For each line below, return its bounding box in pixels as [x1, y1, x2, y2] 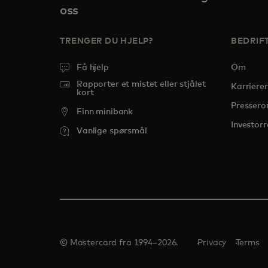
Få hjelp [77, 63, 109, 72]
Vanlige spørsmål [77, 127, 147, 135]
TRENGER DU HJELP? [60, 37, 153, 45]
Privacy [197, 239, 227, 247]
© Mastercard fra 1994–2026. [60, 239, 179, 247]
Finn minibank [77, 108, 133, 116]
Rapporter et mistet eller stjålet [77, 80, 206, 89]
